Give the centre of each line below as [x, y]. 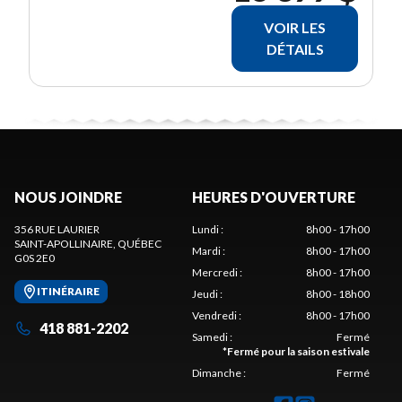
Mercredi [215, 272]
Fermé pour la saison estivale [298, 351]
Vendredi [214, 315]
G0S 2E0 [35, 258]
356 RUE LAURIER [57, 229]
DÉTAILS [295, 48]
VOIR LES [295, 27]
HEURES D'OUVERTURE [274, 197]
